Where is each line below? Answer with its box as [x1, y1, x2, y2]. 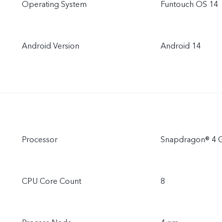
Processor [22, 134, 57, 145]
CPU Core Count [22, 176, 81, 187]
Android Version [22, 41, 79, 52]
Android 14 [161, 41, 201, 52]
